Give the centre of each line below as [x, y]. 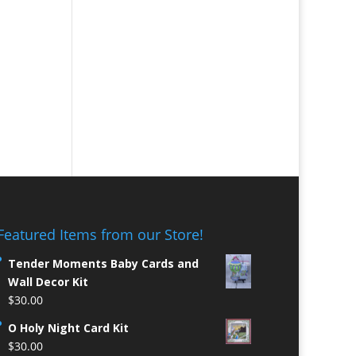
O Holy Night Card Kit [68, 328]
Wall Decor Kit [48, 282]
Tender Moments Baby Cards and [103, 264]
